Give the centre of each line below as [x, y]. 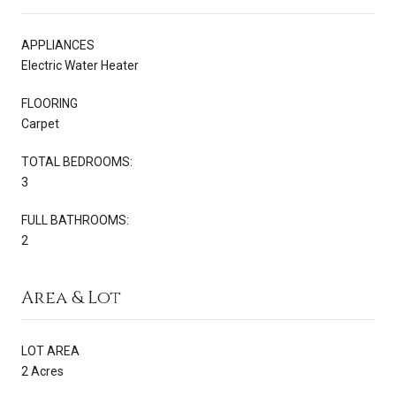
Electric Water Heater [80, 65]
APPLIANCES [58, 45]
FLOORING [49, 103]
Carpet [40, 123]
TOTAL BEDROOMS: [77, 161]
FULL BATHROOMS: [75, 220]
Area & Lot [71, 297]
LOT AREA [50, 350]
